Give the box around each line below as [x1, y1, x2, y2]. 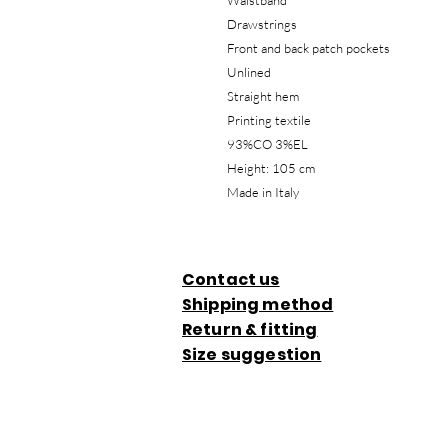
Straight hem [227, 88, 299, 104]
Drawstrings [227, 16, 297, 32]
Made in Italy [227, 184, 299, 200]
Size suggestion [182, 343, 322, 366]
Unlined [227, 64, 271, 80]
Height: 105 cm [227, 160, 315, 176]
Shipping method [182, 293, 334, 316]
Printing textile [227, 112, 311, 128]
